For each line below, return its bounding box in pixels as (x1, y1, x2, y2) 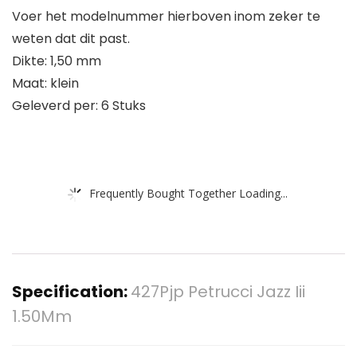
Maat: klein (12, 74, 79, 93)
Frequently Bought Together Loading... (89, 185, 288, 201)
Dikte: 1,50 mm (12, 52, 101, 71)
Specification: (12, 280, 131, 304)
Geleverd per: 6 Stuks (12, 96, 146, 116)
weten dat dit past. (12, 29, 130, 49)
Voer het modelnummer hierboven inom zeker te (12, 7, 320, 26)
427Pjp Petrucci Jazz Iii (131, 280, 305, 304)
